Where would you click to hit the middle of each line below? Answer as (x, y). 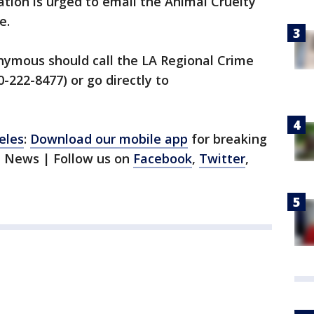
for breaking (227, 139)
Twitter (222, 158)
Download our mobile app (109, 139)
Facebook (163, 158)
